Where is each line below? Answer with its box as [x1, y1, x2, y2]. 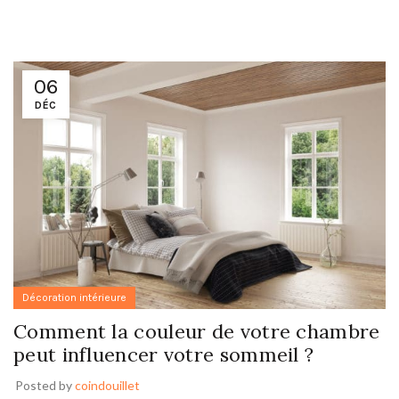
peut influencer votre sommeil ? [13, 342, 314, 368]
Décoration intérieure [22, 291, 126, 305]
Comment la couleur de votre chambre [13, 319, 380, 345]
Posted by [15, 378, 75, 394]
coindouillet [75, 378, 140, 394]
